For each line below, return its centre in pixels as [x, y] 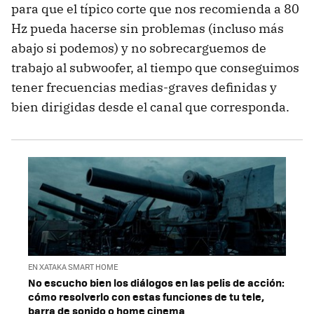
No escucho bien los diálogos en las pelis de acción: [156, 282]
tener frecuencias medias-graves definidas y [144, 88]
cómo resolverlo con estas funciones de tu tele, [146, 296]
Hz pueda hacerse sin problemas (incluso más [148, 29]
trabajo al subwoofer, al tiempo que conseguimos [155, 68]
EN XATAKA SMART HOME [73, 266]
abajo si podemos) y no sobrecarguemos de [139, 48]
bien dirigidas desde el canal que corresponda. [150, 107]
